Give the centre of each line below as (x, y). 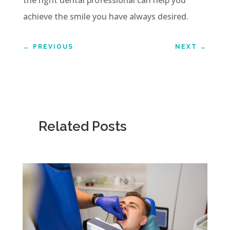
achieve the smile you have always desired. (106, 16)
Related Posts (82, 126)
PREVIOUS (53, 46)
